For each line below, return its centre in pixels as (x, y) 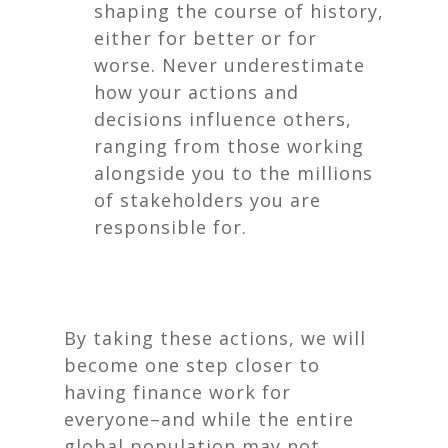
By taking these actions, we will (215, 338)
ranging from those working (229, 146)
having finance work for (177, 392)
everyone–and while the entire (209, 419)
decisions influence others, (223, 119)
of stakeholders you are (207, 200)
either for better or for (205, 38)
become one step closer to (192, 365)
